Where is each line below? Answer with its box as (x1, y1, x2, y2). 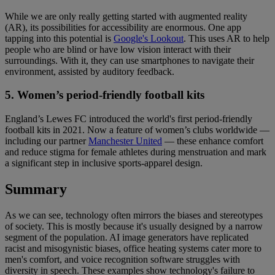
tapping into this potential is (5, 33, 114, 44)
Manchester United (88, 136, 162, 147)
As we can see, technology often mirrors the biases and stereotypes (5, 209, 263, 220)
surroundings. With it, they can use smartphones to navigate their (5, 55, 254, 66)
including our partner (5, 136, 88, 147)
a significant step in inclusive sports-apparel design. (5, 158, 203, 169)
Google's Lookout (114, 33, 184, 44)
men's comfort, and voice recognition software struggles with (5, 254, 240, 265)
